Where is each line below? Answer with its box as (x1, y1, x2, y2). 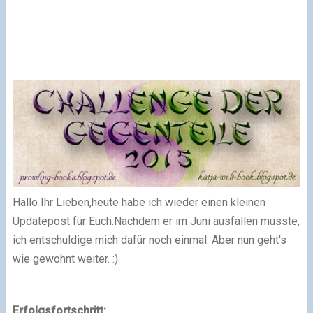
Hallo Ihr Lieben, (12, 195, 92, 209)
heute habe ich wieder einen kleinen (91, 195, 265, 209)
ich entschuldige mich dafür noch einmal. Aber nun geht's (12, 233, 286, 247)
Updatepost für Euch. (12, 214, 114, 228)
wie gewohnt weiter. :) (12, 252, 118, 265)
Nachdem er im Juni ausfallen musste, (113, 214, 300, 228)
